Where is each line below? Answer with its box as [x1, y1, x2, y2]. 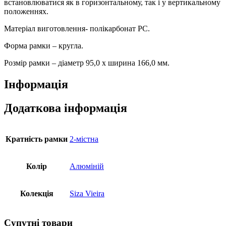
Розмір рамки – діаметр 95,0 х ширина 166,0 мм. [4, 59, 169, 68]
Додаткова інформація [4, 101, 127, 115]
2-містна [70, 134, 98, 143]
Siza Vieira [70, 189, 104, 198]
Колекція [20, 189, 53, 198]
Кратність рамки [6, 134, 68, 143]
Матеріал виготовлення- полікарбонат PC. [4, 24, 150, 33]
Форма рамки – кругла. [4, 41, 83, 50]
